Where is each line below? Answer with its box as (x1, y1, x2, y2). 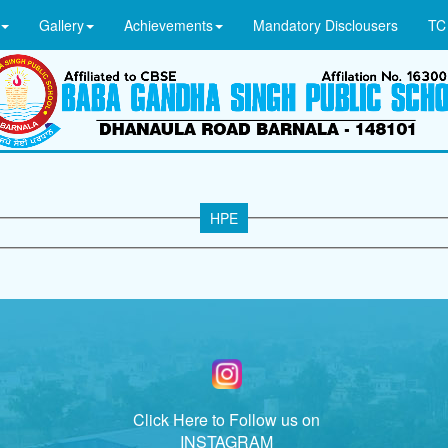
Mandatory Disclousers (253, 15, 398, 35)
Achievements (124, 15, 213, 35)
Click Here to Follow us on (133, 407, 320, 431)
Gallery (39, 15, 84, 35)
